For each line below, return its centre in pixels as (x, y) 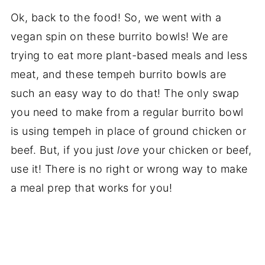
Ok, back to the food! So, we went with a (116, 17)
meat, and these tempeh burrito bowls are (118, 74)
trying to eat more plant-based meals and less (129, 55)
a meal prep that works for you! (93, 188)
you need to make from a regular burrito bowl (127, 112)
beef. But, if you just (64, 150)
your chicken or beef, (195, 150)
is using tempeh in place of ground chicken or (128, 131)
